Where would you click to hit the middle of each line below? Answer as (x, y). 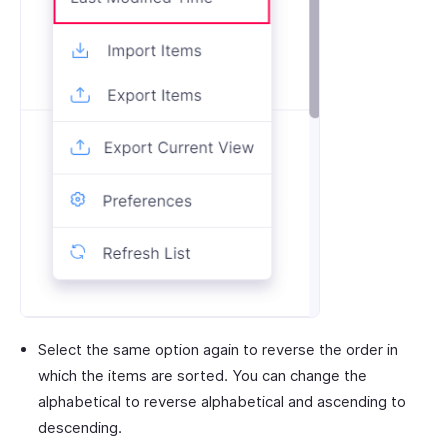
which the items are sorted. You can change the (202, 376)
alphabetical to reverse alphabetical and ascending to (222, 402)
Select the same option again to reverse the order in (218, 350)
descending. (80, 428)
